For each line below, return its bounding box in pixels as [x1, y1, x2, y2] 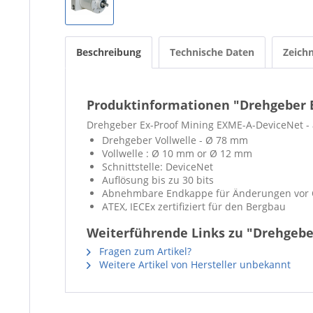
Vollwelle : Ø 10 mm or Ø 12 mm [102, 147, 252, 160]
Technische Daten [170, 45, 254, 59]
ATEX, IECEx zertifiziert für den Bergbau [102, 200, 286, 213]
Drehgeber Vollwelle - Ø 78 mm [102, 133, 248, 147]
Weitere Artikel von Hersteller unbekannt [96, 258, 291, 271]
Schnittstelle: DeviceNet [102, 160, 216, 173]
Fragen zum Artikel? [96, 245, 191, 258]
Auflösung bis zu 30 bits [102, 173, 214, 187]
